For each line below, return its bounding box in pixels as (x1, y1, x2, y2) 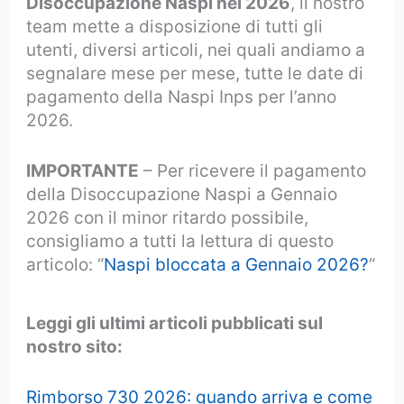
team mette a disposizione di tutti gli (26, 15, 324, 37)
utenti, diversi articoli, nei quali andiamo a (26, 39, 366, 60)
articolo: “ (26, 254, 105, 276)
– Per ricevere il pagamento (139, 161, 367, 182)
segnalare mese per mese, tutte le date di (26, 62, 364, 84)
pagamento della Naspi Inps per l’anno (26, 86, 337, 107)
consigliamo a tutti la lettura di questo (26, 231, 335, 252)
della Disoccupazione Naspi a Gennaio (26, 184, 338, 206)
